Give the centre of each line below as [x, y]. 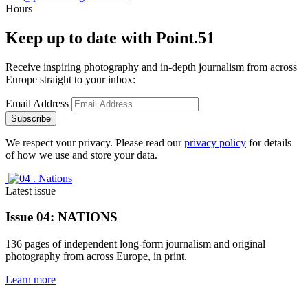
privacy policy [215, 142]
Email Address [37, 103]
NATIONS [88, 217]
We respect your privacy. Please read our [95, 142]
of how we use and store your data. [81, 155]
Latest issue [31, 190]
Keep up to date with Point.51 [110, 37]
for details [269, 142]
